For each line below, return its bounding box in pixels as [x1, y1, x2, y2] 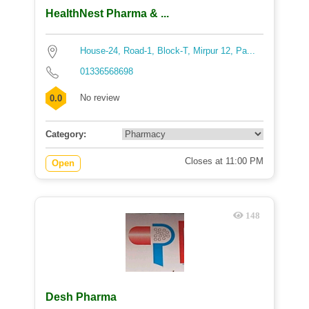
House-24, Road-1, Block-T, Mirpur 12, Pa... [80, 46, 255, 56]
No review [80, 92, 119, 103]
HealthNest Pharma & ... [46, 8, 169, 19]
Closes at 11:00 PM [185, 156, 263, 166]
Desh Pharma [46, 291, 117, 303]
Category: [46, 129, 86, 139]
